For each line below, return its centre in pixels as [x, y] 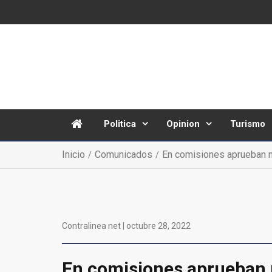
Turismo [248, 124]
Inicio [73, 155]
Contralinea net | [94, 226]
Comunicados [124, 155]
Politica [120, 124]
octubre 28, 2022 [158, 226]
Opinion [183, 124]
